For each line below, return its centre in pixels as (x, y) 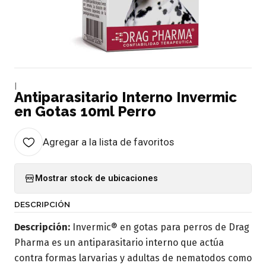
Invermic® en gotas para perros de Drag (160, 227)
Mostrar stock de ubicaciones (96, 178)
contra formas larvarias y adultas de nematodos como (133, 258)
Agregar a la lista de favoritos (108, 142)
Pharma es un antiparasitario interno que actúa (119, 243)
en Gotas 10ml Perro (85, 111)
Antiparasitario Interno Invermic (126, 97)
